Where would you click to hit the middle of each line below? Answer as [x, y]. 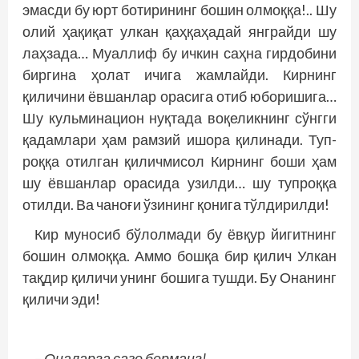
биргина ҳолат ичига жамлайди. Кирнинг [179, 75]
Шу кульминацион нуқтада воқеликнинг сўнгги [179, 118]
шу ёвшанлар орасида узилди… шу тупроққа [179, 183]
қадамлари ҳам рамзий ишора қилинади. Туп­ [179, 139]
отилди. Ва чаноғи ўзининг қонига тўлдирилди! [176, 204]
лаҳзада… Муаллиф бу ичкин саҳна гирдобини [179, 53]
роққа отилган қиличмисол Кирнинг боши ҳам [179, 161]
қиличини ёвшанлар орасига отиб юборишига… [179, 96]
